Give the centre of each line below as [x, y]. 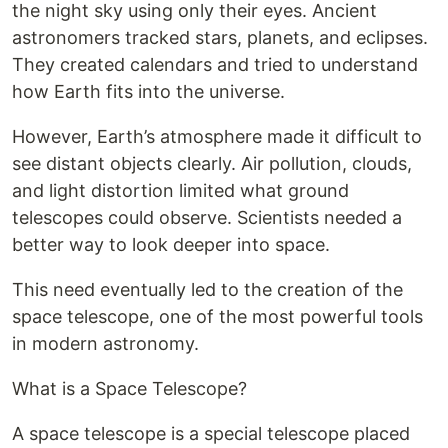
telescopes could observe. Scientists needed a [207, 217]
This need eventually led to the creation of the [207, 289]
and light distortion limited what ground [180, 190]
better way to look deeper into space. [171, 244]
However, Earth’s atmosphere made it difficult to [217, 136]
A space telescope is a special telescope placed [211, 433]
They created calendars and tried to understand [215, 64]
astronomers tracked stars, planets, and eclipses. [220, 37]
